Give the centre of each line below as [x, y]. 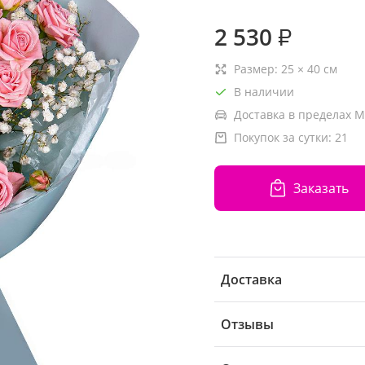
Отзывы [247, 324]
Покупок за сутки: [284, 137]
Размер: [257, 69]
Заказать [321, 188]
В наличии [264, 92]
